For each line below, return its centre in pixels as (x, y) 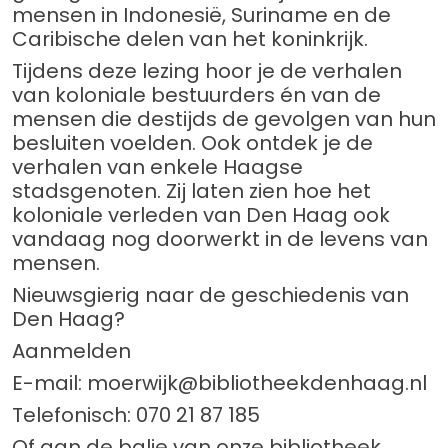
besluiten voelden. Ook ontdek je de (192, 143)
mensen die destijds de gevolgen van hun (224, 119)
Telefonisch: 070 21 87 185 (136, 415)
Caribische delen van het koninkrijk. (190, 39)
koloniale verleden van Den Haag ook (201, 215)
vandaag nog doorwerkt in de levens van (220, 239)
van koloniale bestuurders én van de (196, 95)
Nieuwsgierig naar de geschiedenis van (210, 295)
